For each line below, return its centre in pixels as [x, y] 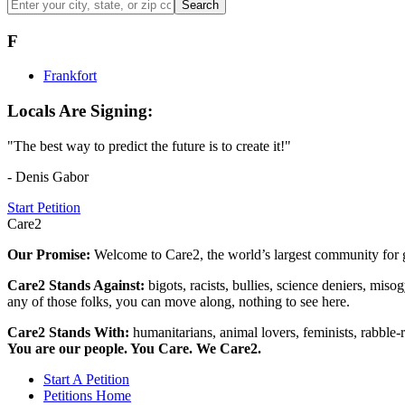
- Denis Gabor [48, 176]
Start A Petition [86, 379]
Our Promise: [51, 254]
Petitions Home [87, 395]
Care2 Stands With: [70, 332]
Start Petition [44, 207]
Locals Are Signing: [80, 110]
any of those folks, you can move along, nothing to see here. [179, 301]
